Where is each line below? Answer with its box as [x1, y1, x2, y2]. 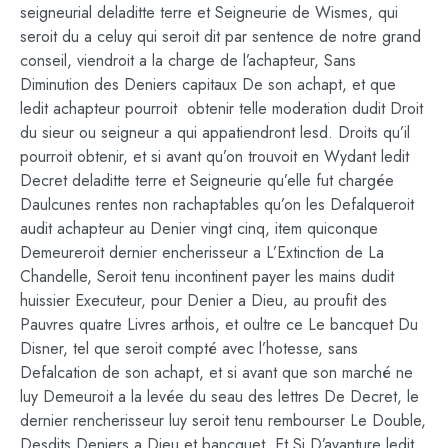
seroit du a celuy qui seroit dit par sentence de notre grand [20, 24, 421, 48]
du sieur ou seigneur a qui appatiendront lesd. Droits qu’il [20, 120, 410, 144]
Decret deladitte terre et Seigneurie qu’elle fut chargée [20, 168, 394, 192]
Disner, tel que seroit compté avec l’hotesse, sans [20, 336, 358, 360]
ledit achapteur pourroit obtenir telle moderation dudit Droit [20, 96, 423, 120]
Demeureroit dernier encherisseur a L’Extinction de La [20, 240, 384, 264]
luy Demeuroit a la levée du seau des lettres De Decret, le [20, 384, 419, 408]
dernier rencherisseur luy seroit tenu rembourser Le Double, [20, 408, 426, 432]
